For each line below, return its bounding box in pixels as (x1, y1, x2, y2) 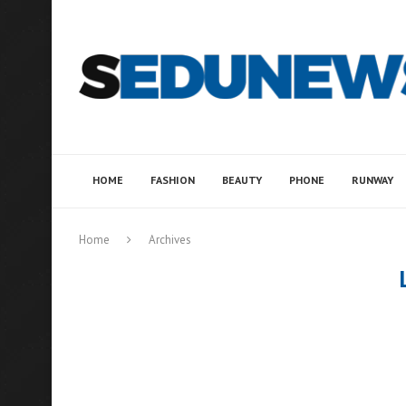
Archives (149, 232, 191, 247)
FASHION (150, 173, 195, 187)
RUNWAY (352, 173, 393, 187)
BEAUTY (222, 173, 262, 187)
